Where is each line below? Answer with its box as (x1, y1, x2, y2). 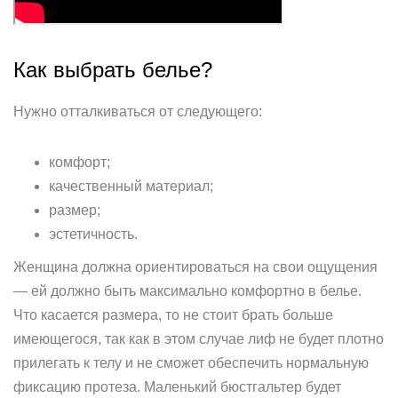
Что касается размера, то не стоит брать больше (13, 307, 333, 322)
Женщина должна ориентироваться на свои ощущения (13, 259, 378, 275)
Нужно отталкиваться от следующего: (13, 104, 262, 119)
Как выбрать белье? (13, 58, 212, 82)
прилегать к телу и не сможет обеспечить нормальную (13, 355, 369, 370)
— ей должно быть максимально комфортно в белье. (13, 283, 362, 298)
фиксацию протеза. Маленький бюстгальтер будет (13, 379, 341, 394)
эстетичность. (49, 227, 138, 242)
